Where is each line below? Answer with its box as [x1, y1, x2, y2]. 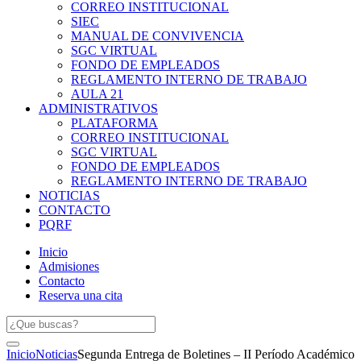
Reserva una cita [39, 288, 122, 302]
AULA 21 [71, 86, 123, 101]
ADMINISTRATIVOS [39, 101, 158, 115]
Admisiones [39, 259, 99, 273]
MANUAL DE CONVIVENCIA [71, 28, 244, 43]
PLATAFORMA [71, 115, 158, 130]
